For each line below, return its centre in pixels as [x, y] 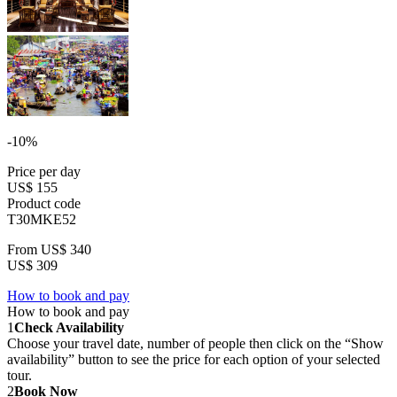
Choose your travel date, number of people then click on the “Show [195, 343]
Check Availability [69, 327]
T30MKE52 [42, 219]
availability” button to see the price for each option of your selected [194, 359]
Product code [44, 203]
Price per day [44, 171]
